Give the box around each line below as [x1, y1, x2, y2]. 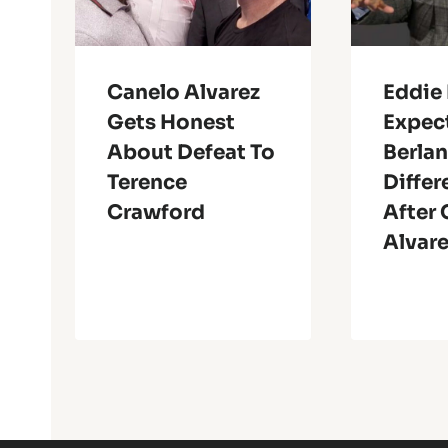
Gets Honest [107, 109, 235, 135]
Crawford [107, 199, 205, 225]
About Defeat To [107, 139, 275, 165]
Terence [107, 169, 187, 195]
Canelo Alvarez [107, 79, 260, 105]
